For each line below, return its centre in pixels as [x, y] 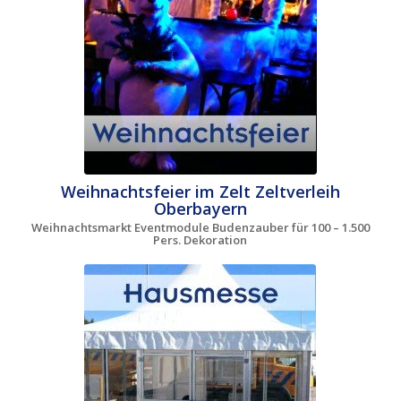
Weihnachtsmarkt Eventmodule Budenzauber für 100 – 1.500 [200, 228]
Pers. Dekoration [200, 240]
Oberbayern [200, 209]
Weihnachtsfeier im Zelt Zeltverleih [200, 192]
